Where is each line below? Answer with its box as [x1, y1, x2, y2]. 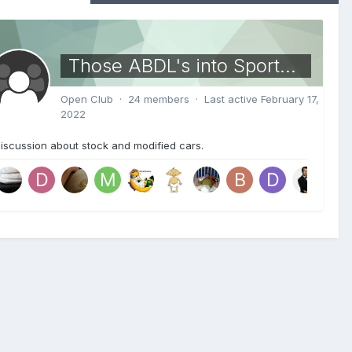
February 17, [260, 92, 319, 105]
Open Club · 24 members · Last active [60, 92, 261, 105]
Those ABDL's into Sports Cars [279, 54, 296, 78]
